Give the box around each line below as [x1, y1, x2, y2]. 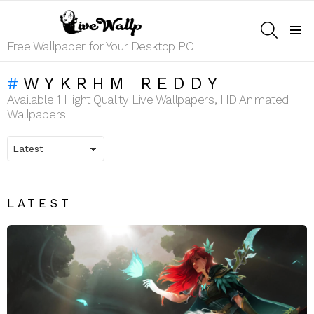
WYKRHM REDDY [23, 73, 223, 93]
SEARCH [278, 19, 312, 27]
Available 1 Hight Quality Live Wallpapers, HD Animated [7, 92, 289, 107]
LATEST [7, 196, 72, 210]
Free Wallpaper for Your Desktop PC [7, 39, 193, 53]
